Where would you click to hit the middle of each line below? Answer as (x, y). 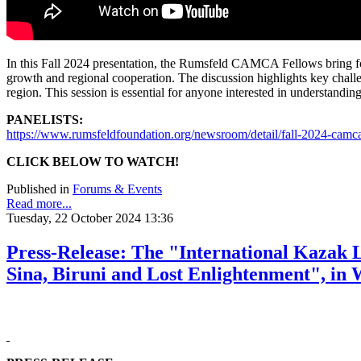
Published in (38, 189)
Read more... (39, 204)
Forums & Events (117, 189)
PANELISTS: (45, 120)
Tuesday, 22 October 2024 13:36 (90, 218)
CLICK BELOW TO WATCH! (93, 162)
